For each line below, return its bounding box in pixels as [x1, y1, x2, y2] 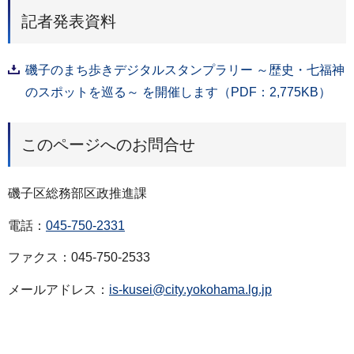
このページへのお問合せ [21, 135, 195, 153]
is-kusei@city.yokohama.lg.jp [109, 283, 272, 297]
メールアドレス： [8, 283, 109, 297]
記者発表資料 [21, 12, 116, 30]
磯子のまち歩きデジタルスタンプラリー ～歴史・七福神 [25, 62, 345, 77]
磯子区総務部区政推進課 [8, 186, 147, 200]
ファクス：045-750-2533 [8, 250, 150, 265]
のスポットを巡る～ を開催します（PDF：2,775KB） [25, 85, 331, 99]
